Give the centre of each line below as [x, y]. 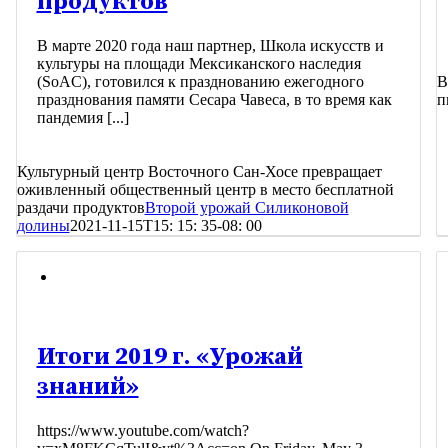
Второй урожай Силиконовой [246, 207]
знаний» [87, 386]
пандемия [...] [82, 117]
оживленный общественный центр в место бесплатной [205, 189]
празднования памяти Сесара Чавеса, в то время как [214, 99]
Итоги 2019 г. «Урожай [169, 356]
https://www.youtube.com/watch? [142, 430]
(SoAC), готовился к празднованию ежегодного [200, 81]
